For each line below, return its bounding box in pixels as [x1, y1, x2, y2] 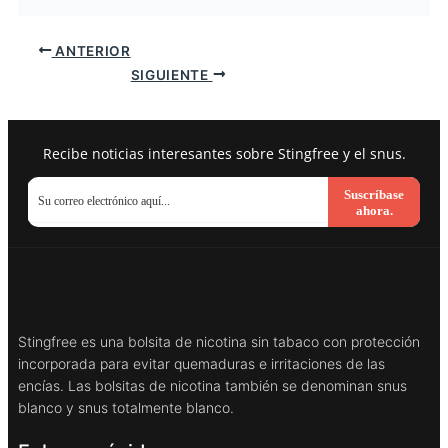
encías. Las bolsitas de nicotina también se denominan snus [18, 376, 407, 394]
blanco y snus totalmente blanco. [18, 398, 234, 416]
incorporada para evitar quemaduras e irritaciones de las [18, 354, 385, 372]
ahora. [355, 202, 393, 218]
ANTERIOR [51, 42, 131, 59]
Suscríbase [344, 186, 405, 202]
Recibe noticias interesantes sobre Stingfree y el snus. [42, 143, 406, 163]
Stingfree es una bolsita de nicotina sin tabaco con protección [18, 332, 420, 350]
